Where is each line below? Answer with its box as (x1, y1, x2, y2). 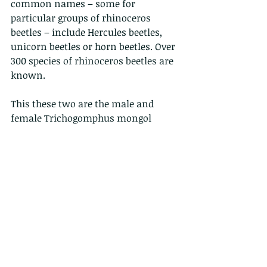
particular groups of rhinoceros (11, 11, 153, 25)
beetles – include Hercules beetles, (11, 26, 164, 39)
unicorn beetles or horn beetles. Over (11, 40, 178, 54)
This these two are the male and (11, 97, 156, 111)
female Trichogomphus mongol (11, 111, 151, 125)
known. (11, 69, 45, 82)
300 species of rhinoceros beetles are (11, 54, 176, 68)
